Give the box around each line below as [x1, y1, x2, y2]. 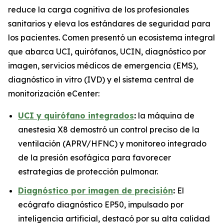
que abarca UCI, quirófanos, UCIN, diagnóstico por [8, 46, 206, 56]
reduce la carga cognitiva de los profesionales [8, 4, 189, 14]
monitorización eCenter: [8, 88, 99, 98]
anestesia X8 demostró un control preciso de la [18, 124, 199, 134]
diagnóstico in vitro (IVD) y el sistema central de [8, 74, 194, 84]
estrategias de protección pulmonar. [18, 166, 158, 176]
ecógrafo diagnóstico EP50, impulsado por [18, 199, 183, 210]
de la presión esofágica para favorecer [18, 152, 171, 162]
